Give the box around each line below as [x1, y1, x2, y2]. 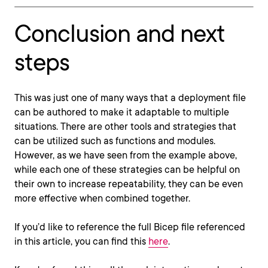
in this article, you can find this [14, 236, 148, 247]
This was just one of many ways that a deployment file [14, 92, 246, 103]
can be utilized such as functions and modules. [14, 135, 215, 147]
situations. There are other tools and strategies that [14, 121, 236, 132]
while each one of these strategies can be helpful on [14, 164, 240, 175]
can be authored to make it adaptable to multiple [14, 106, 229, 118]
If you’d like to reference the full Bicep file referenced [14, 221, 245, 233]
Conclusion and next [14, 19, 225, 48]
